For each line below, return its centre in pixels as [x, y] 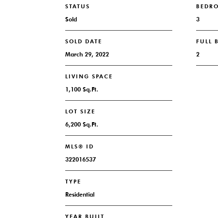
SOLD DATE [84, 41]
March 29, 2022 [87, 54]
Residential [80, 194]
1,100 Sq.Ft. [82, 89]
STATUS [78, 6]
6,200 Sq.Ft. [82, 124]
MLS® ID [80, 146]
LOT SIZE [81, 111]
